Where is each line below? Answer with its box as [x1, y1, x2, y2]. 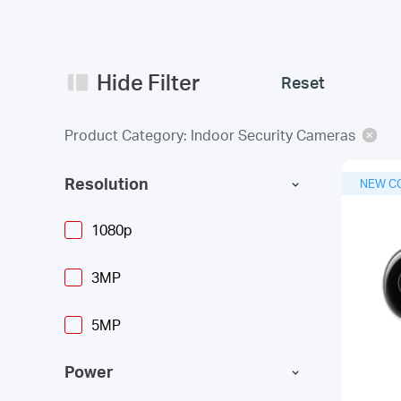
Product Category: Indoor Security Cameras [64, 125, 355, 144]
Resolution [64, 173, 149, 193]
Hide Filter [97, 68, 200, 96]
